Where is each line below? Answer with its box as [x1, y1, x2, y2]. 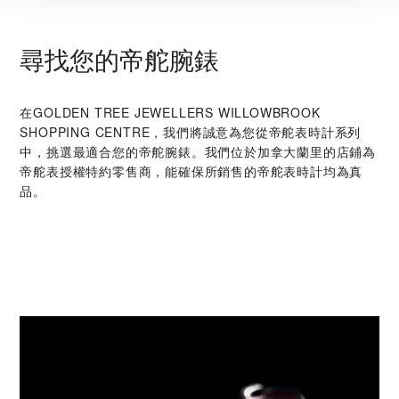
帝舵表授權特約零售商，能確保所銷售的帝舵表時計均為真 [20, 162, 363, 180]
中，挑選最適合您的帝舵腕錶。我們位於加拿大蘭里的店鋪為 [20, 142, 377, 160]
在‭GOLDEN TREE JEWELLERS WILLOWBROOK [20, 103, 321, 121]
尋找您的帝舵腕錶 [20, 45, 220, 77]
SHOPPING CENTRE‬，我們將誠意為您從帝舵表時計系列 [20, 123, 362, 141]
